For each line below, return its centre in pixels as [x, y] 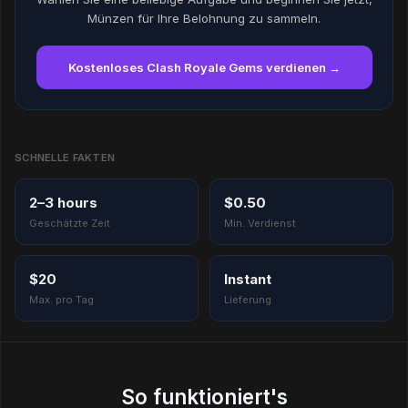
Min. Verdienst [260, 223]
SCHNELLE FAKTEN [65, 158]
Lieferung [247, 299]
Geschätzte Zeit [70, 223]
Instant [247, 280]
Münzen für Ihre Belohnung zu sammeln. [204, 18]
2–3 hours [63, 203]
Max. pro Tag [61, 299]
